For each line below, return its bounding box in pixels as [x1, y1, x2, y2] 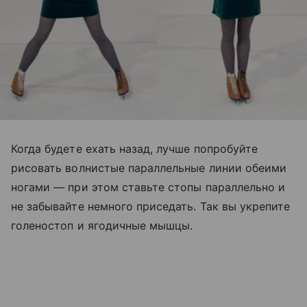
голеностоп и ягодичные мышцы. [11, 218, 193, 232]
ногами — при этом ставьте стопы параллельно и [11, 180, 286, 194]
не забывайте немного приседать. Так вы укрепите [11, 199, 291, 213]
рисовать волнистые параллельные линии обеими [11, 160, 287, 175]
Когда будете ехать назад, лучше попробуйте [11, 141, 258, 156]
